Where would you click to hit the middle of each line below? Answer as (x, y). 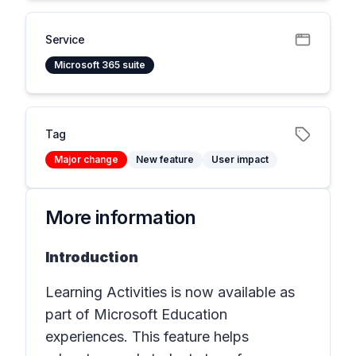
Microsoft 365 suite (100, 65)
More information (121, 217)
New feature (165, 159)
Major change (86, 159)
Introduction (92, 257)
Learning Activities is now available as (170, 292)
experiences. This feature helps (147, 337)
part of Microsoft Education (136, 314)
